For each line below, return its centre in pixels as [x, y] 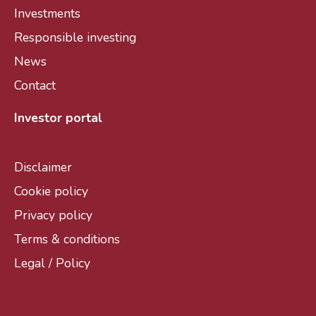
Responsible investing [75, 37]
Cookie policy [51, 191]
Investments [47, 13]
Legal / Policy [52, 263]
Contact [35, 85]
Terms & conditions [67, 239]
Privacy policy [53, 215]
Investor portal [58, 118]
